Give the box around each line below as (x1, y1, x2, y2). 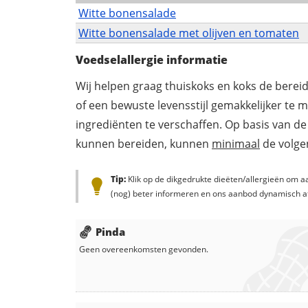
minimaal (212, 136, 260, 152)
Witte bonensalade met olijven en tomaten (78, 25, 299, 41)
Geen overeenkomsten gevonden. (79, 243, 208, 256)
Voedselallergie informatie (76, 52, 228, 68)
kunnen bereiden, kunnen (76, 136, 212, 152)
